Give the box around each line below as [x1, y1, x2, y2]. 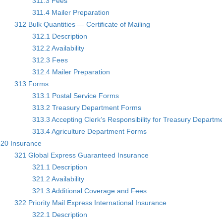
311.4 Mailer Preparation [32, 8, 110, 16]
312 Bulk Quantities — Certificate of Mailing [14, 20, 151, 28]
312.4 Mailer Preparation [32, 67, 111, 76]
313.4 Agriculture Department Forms [32, 127, 147, 135]
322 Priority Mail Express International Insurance [14, 198, 167, 207]
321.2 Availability [32, 174, 85, 183]
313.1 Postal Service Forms [32, 91, 119, 100]
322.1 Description [32, 210, 88, 219]
